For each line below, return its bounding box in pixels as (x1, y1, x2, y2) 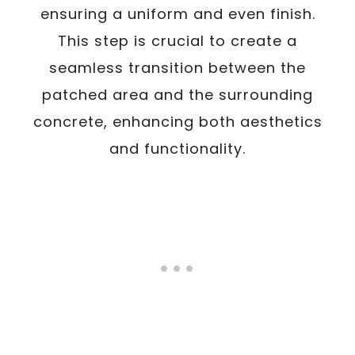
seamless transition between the (49, 58, 306, 78)
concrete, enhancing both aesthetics (32, 112, 323, 132)
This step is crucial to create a (58, 31, 297, 51)
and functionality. (109, 139, 246, 158)
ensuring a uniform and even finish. (40, 4, 315, 24)
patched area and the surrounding (42, 85, 313, 105)
